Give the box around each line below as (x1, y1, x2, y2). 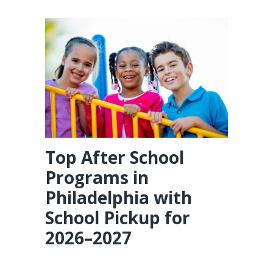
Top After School (45, 146, 184, 169)
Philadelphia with (45, 186, 192, 210)
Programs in (45, 166, 149, 190)
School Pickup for (45, 206, 190, 230)
